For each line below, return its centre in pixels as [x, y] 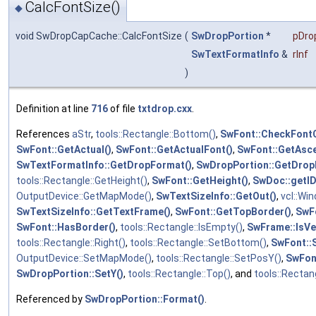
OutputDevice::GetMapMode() [84, 196]
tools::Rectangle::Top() [179, 274]
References [44, 134]
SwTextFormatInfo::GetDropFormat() [104, 165]
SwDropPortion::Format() [145, 299]
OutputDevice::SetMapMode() [84, 259]
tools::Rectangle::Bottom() [156, 134]
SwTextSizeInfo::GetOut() [216, 196]
